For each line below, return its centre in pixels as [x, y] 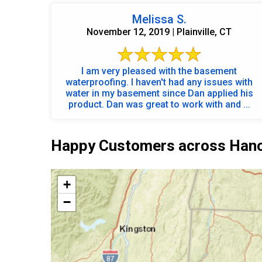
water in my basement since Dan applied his [159, 93]
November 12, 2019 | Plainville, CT [159, 32]
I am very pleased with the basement [159, 71]
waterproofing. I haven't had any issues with [159, 82]
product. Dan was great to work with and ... [159, 104]
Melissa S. [159, 19]
